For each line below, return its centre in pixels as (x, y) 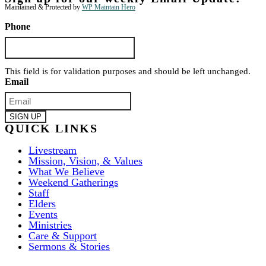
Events (43, 214)
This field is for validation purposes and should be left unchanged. (128, 71)
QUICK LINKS (51, 128)
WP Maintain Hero (109, 7)
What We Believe (66, 171)
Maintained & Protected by (43, 7)
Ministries (50, 225)
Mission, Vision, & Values (85, 161)
